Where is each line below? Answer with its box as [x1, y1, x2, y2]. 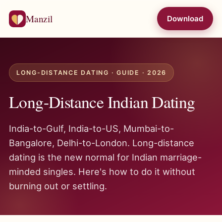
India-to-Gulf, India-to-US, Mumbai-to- [9, 123, 174, 134]
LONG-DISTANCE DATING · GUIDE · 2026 [16, 69, 167, 76]
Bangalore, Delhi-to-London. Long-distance [9, 137, 194, 148]
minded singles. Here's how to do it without [9, 166, 195, 177]
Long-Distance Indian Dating [9, 91, 195, 112]
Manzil [26, 12, 53, 25]
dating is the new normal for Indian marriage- [9, 152, 202, 163]
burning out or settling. [9, 180, 107, 191]
